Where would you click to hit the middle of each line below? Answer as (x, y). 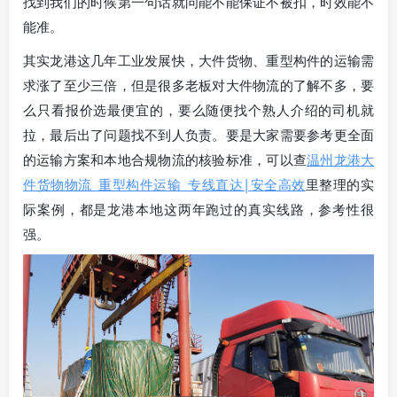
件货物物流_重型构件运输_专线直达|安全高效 (164, 184)
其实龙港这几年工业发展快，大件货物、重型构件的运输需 (198, 60)
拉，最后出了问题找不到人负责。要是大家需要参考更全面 (198, 134)
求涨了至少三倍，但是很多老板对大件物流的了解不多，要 (198, 85)
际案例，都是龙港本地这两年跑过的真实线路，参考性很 (198, 209)
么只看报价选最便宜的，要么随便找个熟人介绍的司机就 (198, 109)
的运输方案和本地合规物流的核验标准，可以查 (165, 159)
